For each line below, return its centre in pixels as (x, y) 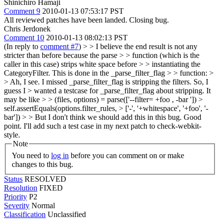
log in (60, 155)
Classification (25, 214)
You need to (31, 155)
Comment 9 (22, 11)
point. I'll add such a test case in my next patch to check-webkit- (103, 126)
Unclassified (67, 214)
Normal (43, 205)
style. (12, 135)
